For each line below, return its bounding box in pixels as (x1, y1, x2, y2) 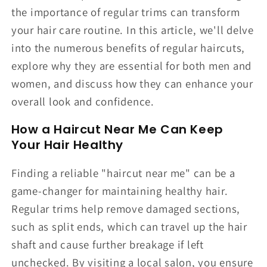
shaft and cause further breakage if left (11, 237, 204, 252)
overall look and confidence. (11, 94, 154, 109)
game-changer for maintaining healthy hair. (11, 183, 228, 198)
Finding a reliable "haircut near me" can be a (11, 165, 235, 180)
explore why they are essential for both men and (11, 58, 252, 73)
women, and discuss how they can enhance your (11, 76, 253, 91)
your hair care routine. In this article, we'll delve (11, 23, 254, 38)
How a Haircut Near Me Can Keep (11, 120, 223, 138)
